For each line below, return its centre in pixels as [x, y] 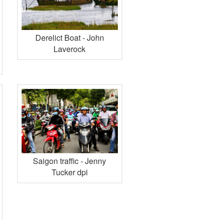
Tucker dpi [69, 172]
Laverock [70, 49]
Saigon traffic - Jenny [70, 161]
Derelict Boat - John [69, 38]
